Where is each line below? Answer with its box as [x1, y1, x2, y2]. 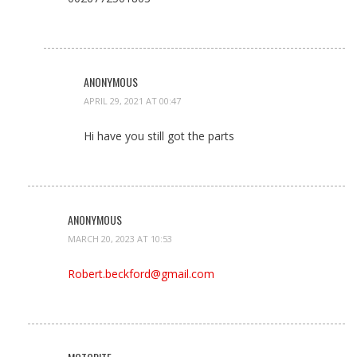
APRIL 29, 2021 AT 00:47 [84, 94, 181, 107]
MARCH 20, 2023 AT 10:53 [68, 232, 172, 245]
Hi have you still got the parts [84, 127, 234, 143]
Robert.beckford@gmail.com [68, 265, 214, 281]
